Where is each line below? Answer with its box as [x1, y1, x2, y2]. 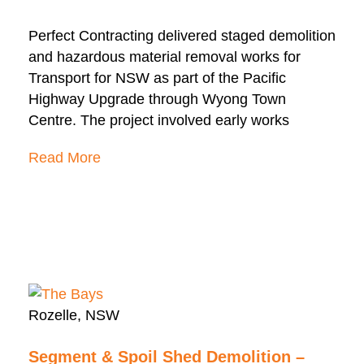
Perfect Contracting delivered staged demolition [28, 28, 336, 45]
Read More [28, 149, 101, 167]
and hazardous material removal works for [28, 49, 301, 66]
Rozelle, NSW [28, 307, 119, 324]
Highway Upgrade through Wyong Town [28, 91, 286, 108]
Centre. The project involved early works [28, 112, 289, 129]
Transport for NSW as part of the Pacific [28, 70, 286, 87]
